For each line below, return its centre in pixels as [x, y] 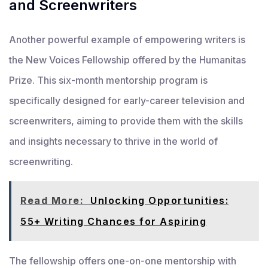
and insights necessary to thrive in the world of [113, 141]
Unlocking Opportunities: [159, 201]
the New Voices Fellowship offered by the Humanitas [127, 60]
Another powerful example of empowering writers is [127, 40]
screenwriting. [41, 162]
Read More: [52, 201]
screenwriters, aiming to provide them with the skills [126, 121]
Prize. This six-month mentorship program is [108, 80]
